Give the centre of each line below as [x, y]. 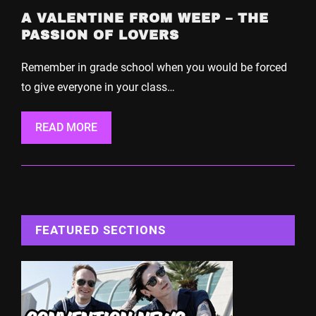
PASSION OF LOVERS [100, 35]
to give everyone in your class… [98, 87]
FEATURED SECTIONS [101, 230]
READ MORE [66, 127]
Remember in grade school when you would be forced [154, 67]
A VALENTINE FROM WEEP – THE [145, 18]
